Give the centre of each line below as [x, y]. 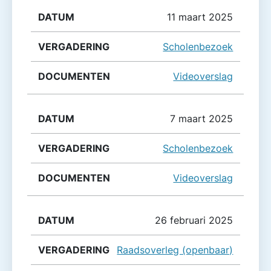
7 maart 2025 [202, 118]
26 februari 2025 [194, 220]
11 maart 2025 [200, 17]
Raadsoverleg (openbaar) [175, 250]
